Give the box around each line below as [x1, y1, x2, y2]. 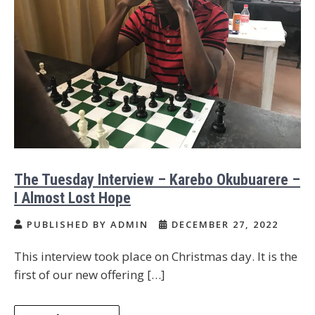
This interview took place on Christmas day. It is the [14, 248, 297, 264]
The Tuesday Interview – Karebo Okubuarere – [14, 171, 300, 188]
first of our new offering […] [14, 266, 165, 283]
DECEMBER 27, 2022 [168, 218, 278, 231]
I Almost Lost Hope [14, 189, 131, 207]
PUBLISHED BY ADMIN [23, 218, 152, 231]
